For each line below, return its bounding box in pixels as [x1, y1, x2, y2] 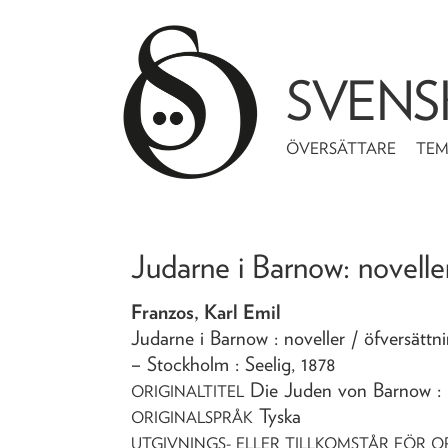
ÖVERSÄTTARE [286, 139, 397, 158]
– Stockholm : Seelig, [131, 351, 302, 376]
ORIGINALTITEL [131, 381, 245, 401]
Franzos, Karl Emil [131, 299, 282, 324]
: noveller [274, 325, 352, 350]
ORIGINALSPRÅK [131, 407, 254, 427]
